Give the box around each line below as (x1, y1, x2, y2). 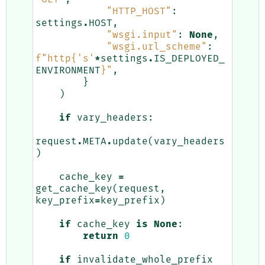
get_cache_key (35, 184, 112, 194)
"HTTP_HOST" (106, 7, 172, 17)
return (83, 231, 118, 241)
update (112, 137, 148, 147)
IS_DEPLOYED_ (154, 54, 225, 64)
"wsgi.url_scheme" (106, 42, 207, 52)
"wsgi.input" (106, 30, 177, 40)
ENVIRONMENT (35, 66, 101, 76)
